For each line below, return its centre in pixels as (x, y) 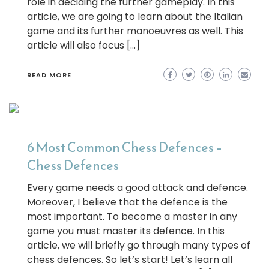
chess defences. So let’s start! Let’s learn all (130, 260)
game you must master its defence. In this (126, 231)
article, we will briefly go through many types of (139, 245)
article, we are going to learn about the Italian (135, 17)
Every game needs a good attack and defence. (138, 188)
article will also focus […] (83, 45)
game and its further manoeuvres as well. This (135, 31)
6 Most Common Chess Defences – (125, 147)
